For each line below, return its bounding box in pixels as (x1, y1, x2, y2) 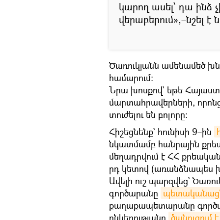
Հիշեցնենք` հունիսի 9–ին (109, 125, 214, 137)
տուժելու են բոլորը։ (109, 108, 188, 120)
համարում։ (109, 71, 153, 83)
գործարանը (109, 187, 161, 199)
